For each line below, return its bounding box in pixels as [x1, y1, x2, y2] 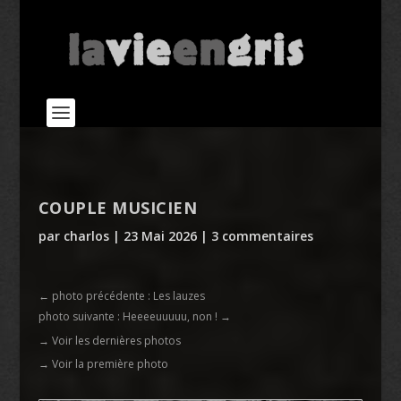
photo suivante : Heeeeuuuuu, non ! [38, 309, 218, 324]
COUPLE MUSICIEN [38, 197, 198, 218]
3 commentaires [210, 227, 313, 244]
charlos [63, 227, 109, 244]
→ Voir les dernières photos [38, 333, 181, 348]
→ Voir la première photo [38, 356, 168, 371]
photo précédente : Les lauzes [51, 288, 205, 303]
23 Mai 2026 [123, 227, 197, 244]
